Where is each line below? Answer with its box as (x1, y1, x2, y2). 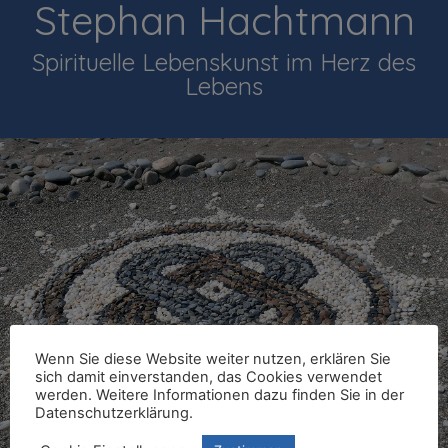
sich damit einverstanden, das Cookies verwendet (35, 368, 382, 386)
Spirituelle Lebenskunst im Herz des (32, 47, 416, 77)
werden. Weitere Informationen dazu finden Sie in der (35, 386, 404, 404)
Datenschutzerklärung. (35, 404, 193, 422)
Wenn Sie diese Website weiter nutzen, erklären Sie (35, 350, 391, 368)
